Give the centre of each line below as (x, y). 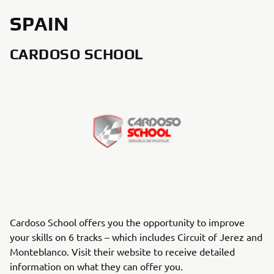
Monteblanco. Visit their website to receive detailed (122, 251)
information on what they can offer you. (96, 266)
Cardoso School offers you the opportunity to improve (127, 222)
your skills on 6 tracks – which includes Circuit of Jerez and (136, 237)
